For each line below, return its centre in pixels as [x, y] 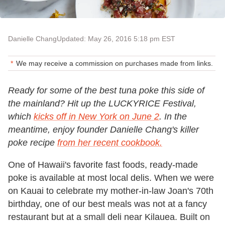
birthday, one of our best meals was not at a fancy [107, 204]
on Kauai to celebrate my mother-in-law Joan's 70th [111, 191]
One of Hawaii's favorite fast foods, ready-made [103, 165]
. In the [173, 117]
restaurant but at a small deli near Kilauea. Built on [109, 217]
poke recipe [33, 143]
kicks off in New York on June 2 [96, 117]
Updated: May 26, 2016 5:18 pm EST [116, 39]
